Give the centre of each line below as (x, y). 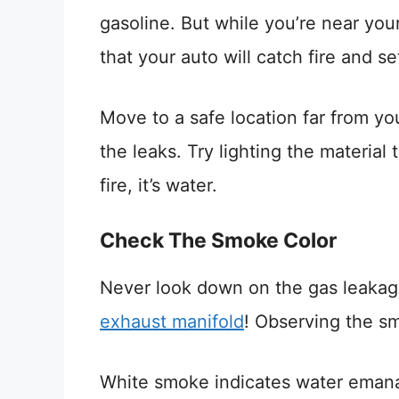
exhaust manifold (172, 321)
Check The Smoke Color (218, 240)
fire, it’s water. (159, 185)
